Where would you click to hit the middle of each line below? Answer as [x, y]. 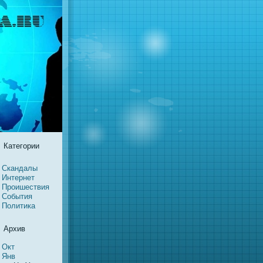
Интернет [18, 178]
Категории [21, 146]
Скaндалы [20, 168]
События [17, 196]
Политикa [18, 206]
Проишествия [26, 187]
